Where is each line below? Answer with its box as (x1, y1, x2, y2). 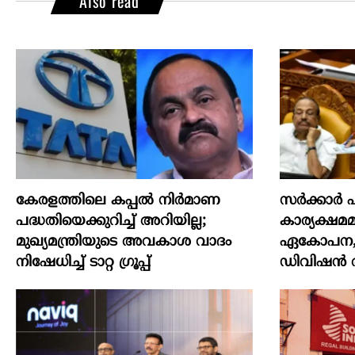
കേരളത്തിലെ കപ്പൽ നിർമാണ (16, 191, 220, 210)
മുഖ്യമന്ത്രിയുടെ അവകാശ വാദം (16, 232, 231, 251)
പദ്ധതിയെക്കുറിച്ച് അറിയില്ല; (16, 212, 206, 231)
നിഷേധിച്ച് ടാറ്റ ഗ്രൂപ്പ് (16, 253, 151, 272)
